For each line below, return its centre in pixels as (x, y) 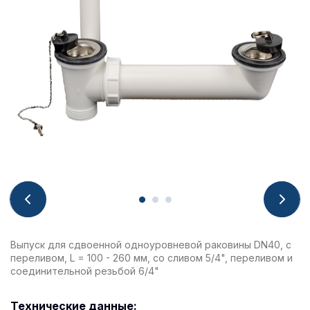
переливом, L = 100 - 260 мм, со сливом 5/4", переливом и (152, 258)
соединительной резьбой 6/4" (85, 271)
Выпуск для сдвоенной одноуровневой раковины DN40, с (151, 245)
